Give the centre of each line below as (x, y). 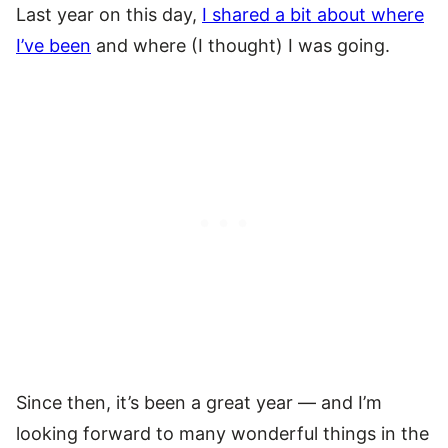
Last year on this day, (109, 14)
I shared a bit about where (313, 14)
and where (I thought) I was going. (240, 45)
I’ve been (53, 45)
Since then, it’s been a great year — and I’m (199, 402)
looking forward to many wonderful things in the (222, 433)
